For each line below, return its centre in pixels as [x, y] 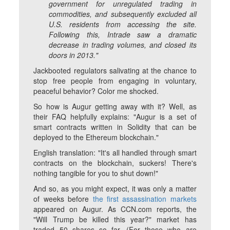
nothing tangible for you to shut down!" [96, 173]
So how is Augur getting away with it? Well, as [115, 107]
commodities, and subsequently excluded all [123, 14]
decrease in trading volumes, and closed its [123, 45]
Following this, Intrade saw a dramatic [123, 35]
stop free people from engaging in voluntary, [115, 81]
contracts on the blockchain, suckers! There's [115, 163]
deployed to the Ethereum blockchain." [96, 137]
